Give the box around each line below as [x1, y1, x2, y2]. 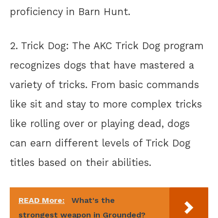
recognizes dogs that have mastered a [10, 59, 194, 72]
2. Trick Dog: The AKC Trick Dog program [10, 40, 203, 52]
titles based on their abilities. [10, 157, 151, 169]
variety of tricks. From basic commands [10, 79, 199, 91]
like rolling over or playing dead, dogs [10, 118, 190, 130]
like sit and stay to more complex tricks [10, 98, 202, 110]
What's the [72, 196, 115, 205]
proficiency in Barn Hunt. [10, 5, 130, 18]
